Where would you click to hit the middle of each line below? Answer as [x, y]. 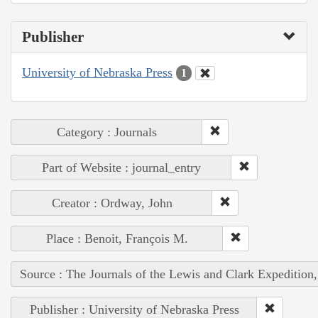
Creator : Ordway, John [112, 203]
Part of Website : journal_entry [121, 168]
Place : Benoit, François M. [117, 239]
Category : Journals [107, 132]
